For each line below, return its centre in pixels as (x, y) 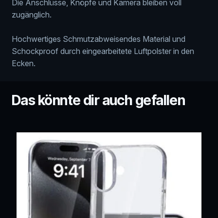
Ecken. (24, 63)
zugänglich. (32, 14)
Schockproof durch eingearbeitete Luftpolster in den (103, 51)
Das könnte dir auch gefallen (99, 100)
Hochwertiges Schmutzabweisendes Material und (99, 39)
